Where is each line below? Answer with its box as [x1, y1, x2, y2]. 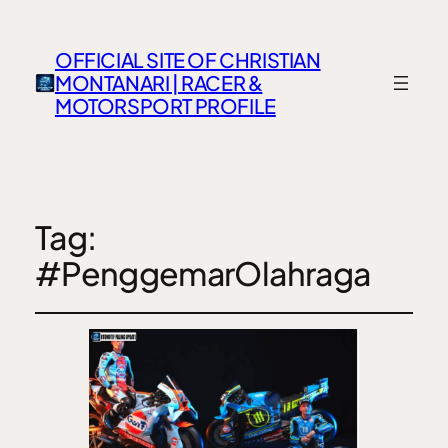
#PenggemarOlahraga [34, 253, 371, 293]
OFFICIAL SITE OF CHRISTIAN [54, 47, 321, 73]
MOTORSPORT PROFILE [54, 93, 276, 119]
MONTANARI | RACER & [54, 70, 263, 96]
